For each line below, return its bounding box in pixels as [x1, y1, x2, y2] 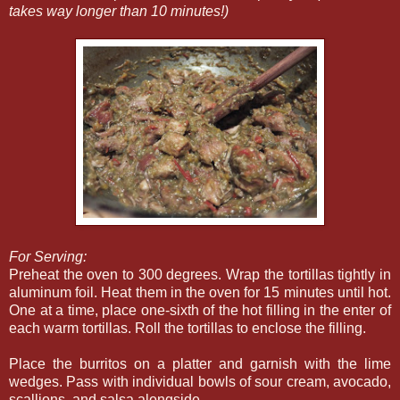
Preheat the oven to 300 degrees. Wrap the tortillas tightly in [9, 267, 391, 283]
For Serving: [9, 249, 87, 265]
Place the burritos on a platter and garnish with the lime [9, 356, 391, 372]
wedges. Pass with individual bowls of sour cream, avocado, [9, 374, 391, 390]
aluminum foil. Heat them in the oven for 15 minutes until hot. [9, 285, 391, 301]
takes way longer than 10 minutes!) [9, 4, 229, 20]
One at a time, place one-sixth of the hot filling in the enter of [9, 303, 391, 319]
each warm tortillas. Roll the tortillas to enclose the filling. [9, 321, 366, 337]
